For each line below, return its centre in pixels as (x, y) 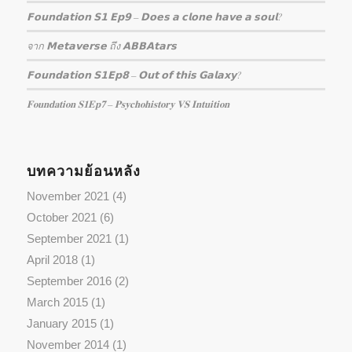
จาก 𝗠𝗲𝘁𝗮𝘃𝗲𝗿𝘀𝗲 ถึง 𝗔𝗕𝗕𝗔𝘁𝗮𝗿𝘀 (101, 46)
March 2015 (57, 302)
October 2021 (61, 218)
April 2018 (52, 260)
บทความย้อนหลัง (83, 172)
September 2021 (69, 239)
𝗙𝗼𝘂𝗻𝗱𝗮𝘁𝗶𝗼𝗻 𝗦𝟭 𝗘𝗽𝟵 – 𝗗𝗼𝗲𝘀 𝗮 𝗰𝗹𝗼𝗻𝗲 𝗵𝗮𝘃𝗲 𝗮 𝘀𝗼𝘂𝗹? (154, 16)
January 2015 (61, 324)
